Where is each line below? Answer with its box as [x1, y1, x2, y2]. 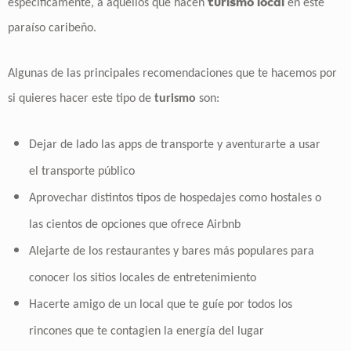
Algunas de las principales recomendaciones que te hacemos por [8, 67, 337, 81]
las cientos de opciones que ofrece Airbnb [28, 218, 241, 231]
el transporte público [28, 165, 135, 178]
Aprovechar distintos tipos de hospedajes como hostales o [28, 191, 321, 204]
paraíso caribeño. [8, 21, 96, 34]
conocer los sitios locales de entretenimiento [28, 271, 256, 284]
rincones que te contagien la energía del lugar [28, 324, 264, 338]
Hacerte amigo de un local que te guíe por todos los [28, 298, 292, 311]
